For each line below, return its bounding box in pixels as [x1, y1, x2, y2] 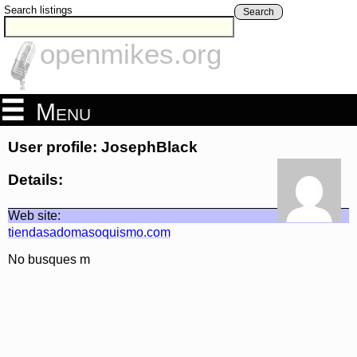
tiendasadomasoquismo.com [8, 225, 171, 239]
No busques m [8, 252, 90, 266]
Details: [8, 171, 63, 188]
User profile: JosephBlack [8, 139, 198, 156]
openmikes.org [40, 38, 222, 70]
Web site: [8, 208, 61, 222]
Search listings [4, 4, 73, 16]
